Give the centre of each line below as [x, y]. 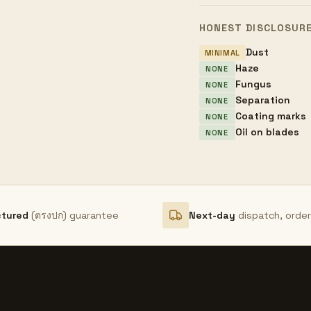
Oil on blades [267, 132]
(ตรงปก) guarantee [75, 215]
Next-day [212, 215]
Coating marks [270, 116]
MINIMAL [222, 52]
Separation [262, 100]
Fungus [253, 84]
